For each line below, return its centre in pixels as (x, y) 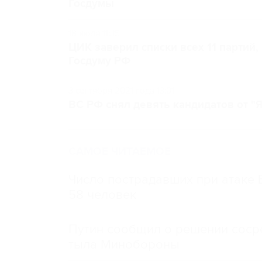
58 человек (102, 195)
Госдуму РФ (99, 61)
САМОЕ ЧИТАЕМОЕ (120, 152)
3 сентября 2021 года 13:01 (121, 91)
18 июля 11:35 (94, 33)
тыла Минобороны (124, 244)
